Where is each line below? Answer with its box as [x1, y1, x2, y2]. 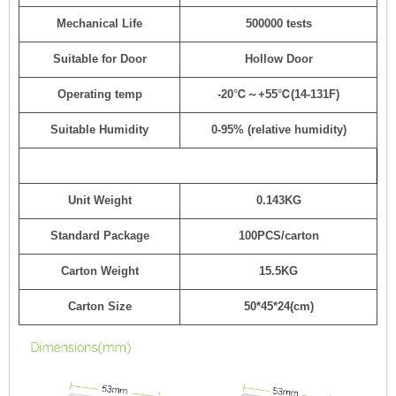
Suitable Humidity [50, 123, 148, 136]
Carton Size [67, 300, 132, 313]
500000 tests [245, 17, 312, 30]
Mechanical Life [57, 17, 142, 30]
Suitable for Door [52, 52, 147, 65]
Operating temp [57, 88, 142, 101]
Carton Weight [60, 264, 139, 278]
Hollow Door [244, 52, 313, 65]
